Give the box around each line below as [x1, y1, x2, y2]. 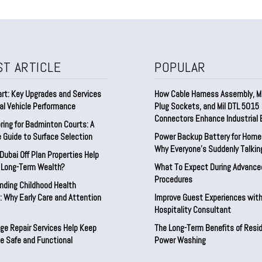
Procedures [154, 173, 192, 185]
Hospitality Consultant [154, 204, 231, 215]
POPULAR [154, 57, 206, 76]
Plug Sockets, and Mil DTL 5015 [154, 100, 259, 112]
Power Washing [154, 234, 206, 246]
